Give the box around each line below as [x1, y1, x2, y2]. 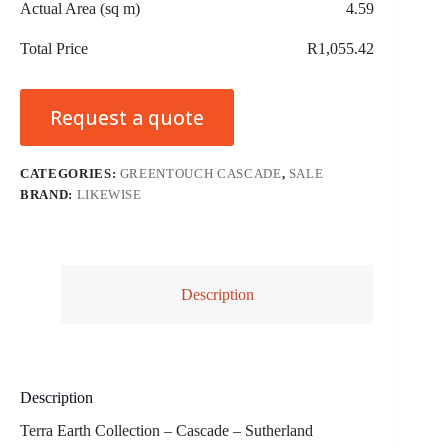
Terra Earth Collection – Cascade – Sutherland [20, 422, 313, 440]
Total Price [20, 39, 88, 57]
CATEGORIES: [20, 165, 120, 181]
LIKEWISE [76, 186, 142, 202]
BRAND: [20, 186, 77, 202]
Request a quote [50, 103, 204, 131]
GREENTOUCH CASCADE [119, 165, 282, 181]
